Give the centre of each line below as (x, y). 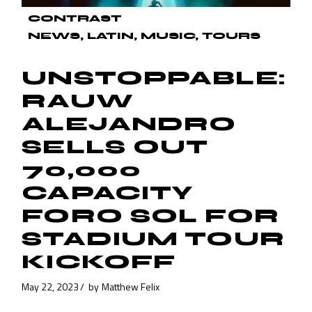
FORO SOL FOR (150, 216)
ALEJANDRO (129, 124)
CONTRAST (75, 19)
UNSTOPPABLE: (154, 78)
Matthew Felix (131, 286)
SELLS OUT (115, 147)
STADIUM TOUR (153, 239)
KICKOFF (99, 262)
